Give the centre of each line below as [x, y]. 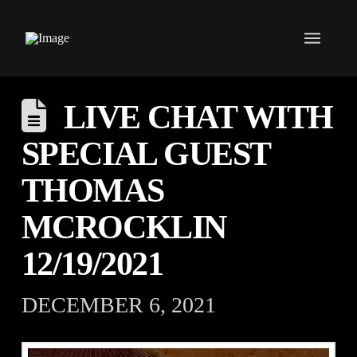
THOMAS [92, 190]
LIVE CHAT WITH [198, 117]
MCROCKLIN [124, 227]
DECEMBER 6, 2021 [118, 305]
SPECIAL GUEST [145, 154]
